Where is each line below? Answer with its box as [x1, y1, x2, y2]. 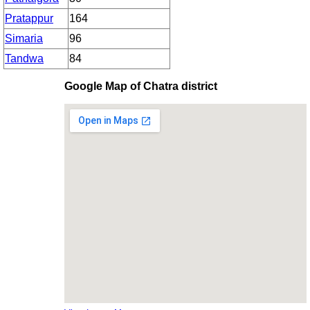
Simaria [5, 32, 43, 44]
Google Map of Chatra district [64, 80, 217, 92]
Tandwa [5, 52, 44, 64]
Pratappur [5, 12, 53, 24]
